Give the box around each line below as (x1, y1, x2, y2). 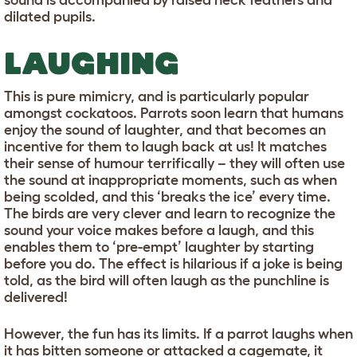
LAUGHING (4, 45, 179, 81)
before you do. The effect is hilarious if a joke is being (4, 256, 343, 273)
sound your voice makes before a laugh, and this (4, 222, 314, 239)
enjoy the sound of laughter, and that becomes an (4, 122, 326, 139)
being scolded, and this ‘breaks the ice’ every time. (4, 189, 331, 206)
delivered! (4, 289, 68, 306)
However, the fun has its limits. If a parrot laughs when (4, 326, 353, 343)
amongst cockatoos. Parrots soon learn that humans (4, 105, 343, 122)
